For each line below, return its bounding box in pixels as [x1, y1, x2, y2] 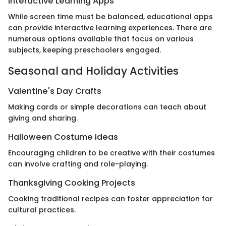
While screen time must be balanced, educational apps [8, 12, 213, 22]
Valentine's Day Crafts [8, 85, 101, 97]
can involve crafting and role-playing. [8, 159, 148, 169]
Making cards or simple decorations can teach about [8, 102, 206, 112]
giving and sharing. [8, 113, 78, 124]
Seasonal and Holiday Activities [8, 64, 179, 79]
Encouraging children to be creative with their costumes [8, 148, 215, 158]
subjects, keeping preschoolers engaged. [8, 45, 161, 55]
